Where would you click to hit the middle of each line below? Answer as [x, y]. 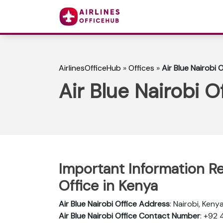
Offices [141, 68]
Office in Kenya [108, 185]
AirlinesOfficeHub [90, 68]
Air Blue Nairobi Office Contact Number [129, 216]
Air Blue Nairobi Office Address [114, 204]
